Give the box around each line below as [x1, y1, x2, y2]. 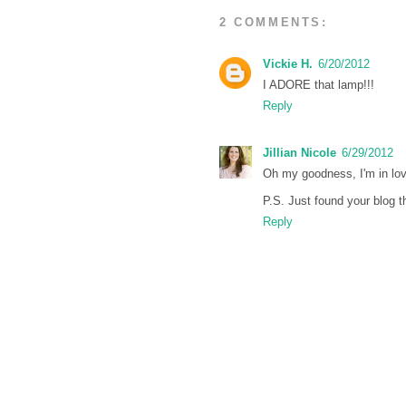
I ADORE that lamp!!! [263, 77, 374, 92]
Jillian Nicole [263, 145, 336, 159]
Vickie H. [263, 56, 313, 71]
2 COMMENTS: [219, 14, 328, 29]
